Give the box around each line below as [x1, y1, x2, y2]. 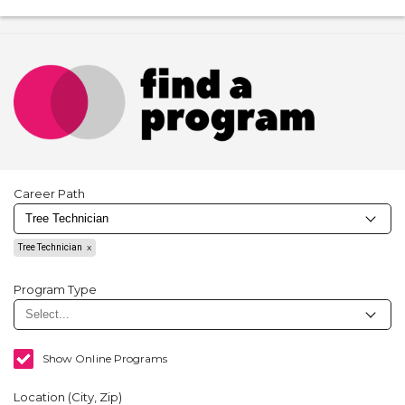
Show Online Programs [42, 352, 168, 365]
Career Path [14, 186, 85, 201]
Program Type [14, 282, 97, 297]
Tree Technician [18, 242, 82, 252]
